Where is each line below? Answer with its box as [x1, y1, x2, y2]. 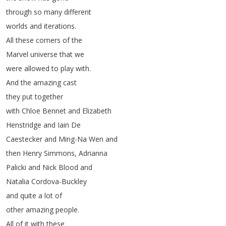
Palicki [6, 162, 26, 172]
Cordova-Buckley [31, 177, 87, 186]
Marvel [6, 49, 28, 59]
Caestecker [6, 134, 42, 144]
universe [30, 49, 58, 59]
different [64, 7, 91, 17]
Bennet [42, 106, 66, 116]
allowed [24, 64, 49, 73]
